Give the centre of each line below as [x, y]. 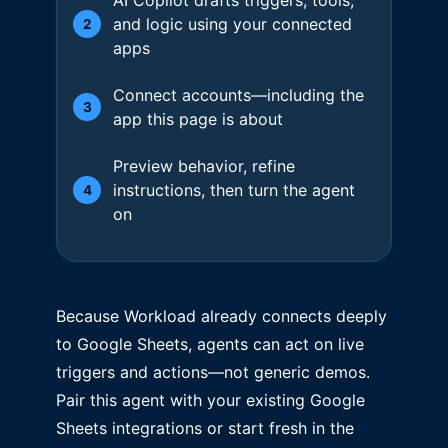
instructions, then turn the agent [234, 189]
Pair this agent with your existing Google [210, 400]
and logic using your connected [232, 23]
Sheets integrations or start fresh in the [205, 428]
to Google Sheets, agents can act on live [210, 344]
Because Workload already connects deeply [221, 316]
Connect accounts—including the [238, 94]
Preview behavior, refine [204, 165]
